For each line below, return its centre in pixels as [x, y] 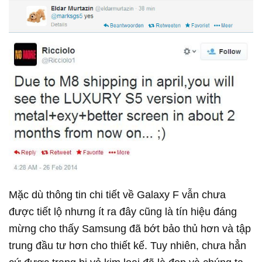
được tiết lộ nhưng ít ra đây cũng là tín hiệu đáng [123, 211]
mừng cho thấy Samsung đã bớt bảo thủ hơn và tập [130, 228]
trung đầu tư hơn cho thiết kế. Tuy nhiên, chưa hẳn [127, 245]
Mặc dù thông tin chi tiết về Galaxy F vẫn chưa [117, 194]
